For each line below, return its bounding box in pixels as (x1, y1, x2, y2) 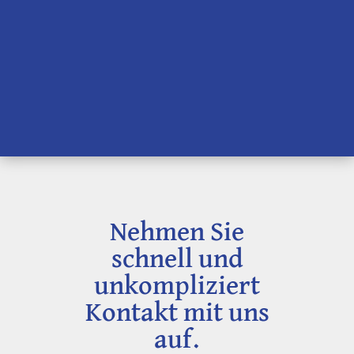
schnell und (111, 247, 243, 273)
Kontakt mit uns (85, 301, 269, 326)
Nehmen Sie (110, 220, 244, 246)
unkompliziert (94, 274, 260, 299)
